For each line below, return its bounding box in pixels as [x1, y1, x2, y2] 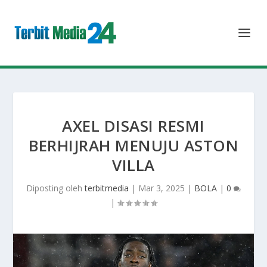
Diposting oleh [26, 182, 85, 194]
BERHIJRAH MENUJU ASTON [29, 135, 238, 156]
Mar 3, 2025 [138, 182, 185, 194]
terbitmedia [85, 182, 129, 194]
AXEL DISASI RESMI [62, 115, 205, 136]
